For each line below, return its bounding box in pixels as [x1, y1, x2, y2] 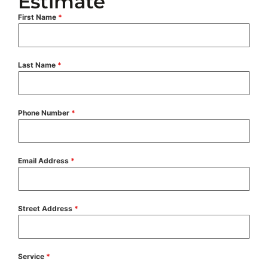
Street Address [18, 204, 74, 213]
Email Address [18, 156, 71, 165]
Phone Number [18, 108, 71, 117]
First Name [18, 13, 58, 22]
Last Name [18, 60, 57, 69]
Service [18, 252, 46, 261]
